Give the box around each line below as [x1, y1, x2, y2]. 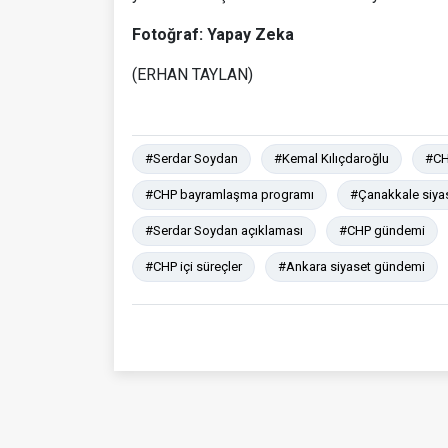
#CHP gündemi [339, 222, 425, 238]
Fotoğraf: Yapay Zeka [132, 24, 294, 44]
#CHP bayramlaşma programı [145, 186, 314, 202]
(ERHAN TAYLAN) [132, 64, 253, 84]
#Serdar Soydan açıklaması [145, 222, 303, 238]
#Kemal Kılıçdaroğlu [274, 150, 389, 166]
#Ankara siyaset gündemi [278, 258, 425, 274]
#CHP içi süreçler [145, 258, 242, 274]
